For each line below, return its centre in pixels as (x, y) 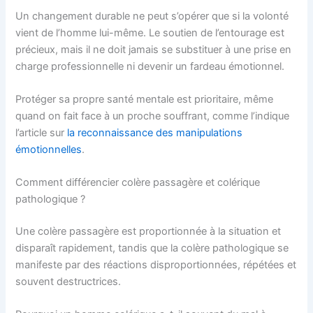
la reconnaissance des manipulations (155, 132)
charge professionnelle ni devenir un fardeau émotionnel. (150, 66)
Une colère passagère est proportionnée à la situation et (148, 232)
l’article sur (42, 132)
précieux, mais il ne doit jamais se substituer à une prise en (154, 49)
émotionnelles (49, 149)
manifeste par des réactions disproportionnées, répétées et (156, 265)
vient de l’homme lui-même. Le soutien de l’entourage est (150, 32)
